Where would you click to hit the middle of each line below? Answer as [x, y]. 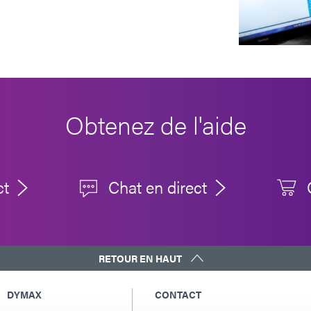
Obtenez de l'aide [155, 125]
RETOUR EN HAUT [140, 259]
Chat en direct [158, 186]
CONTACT [178, 295]
